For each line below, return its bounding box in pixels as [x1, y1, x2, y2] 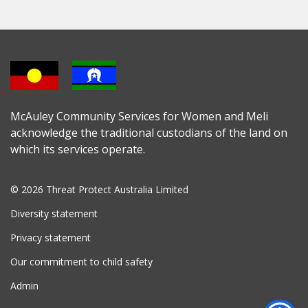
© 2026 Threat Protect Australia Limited [10, 183, 188, 196]
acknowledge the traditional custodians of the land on [10, 125, 287, 140]
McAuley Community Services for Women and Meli [10, 109, 268, 124]
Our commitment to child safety [10, 255, 153, 268]
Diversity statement [10, 207, 98, 220]
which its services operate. [10, 142, 145, 157]
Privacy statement [10, 231, 91, 244]
